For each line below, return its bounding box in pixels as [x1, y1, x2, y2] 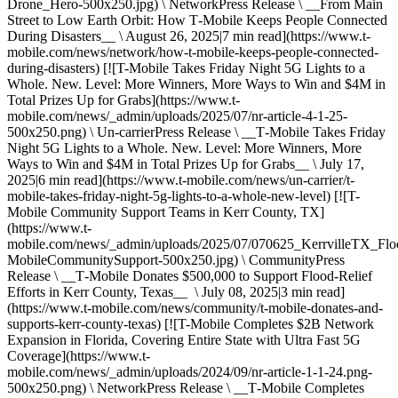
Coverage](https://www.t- [7, 348, 150, 363]
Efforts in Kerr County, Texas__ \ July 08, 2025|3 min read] [7, 284, 345, 299]
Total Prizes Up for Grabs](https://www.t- [7, 92, 240, 107]
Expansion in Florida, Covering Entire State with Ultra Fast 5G [7, 332, 361, 347]
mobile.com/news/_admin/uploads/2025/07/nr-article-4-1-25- [7, 108, 347, 123]
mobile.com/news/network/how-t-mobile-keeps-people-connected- [7, 44, 378, 60]
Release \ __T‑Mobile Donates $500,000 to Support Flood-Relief [7, 268, 372, 283]
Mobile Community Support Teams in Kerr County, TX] [7, 204, 324, 219]
